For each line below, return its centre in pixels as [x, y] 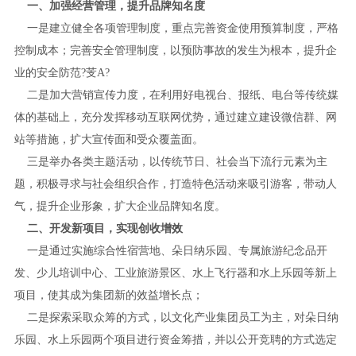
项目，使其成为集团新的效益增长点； [108, 295]
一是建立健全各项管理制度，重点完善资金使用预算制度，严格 [176, 28]
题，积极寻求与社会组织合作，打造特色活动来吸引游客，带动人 [175, 184]
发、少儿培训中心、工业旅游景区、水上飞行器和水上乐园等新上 [175, 273]
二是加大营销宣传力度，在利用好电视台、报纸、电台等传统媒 [176, 95]
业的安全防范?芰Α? [62, 72]
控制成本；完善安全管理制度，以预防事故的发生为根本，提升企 [175, 50]
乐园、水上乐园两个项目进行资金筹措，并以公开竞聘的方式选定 [175, 339]
